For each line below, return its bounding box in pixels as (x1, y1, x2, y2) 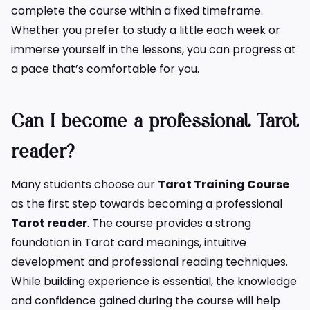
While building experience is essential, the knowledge (11, 273, 297, 290)
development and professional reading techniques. (11, 254, 288, 271)
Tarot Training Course (158, 176, 289, 193)
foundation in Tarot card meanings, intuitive (11, 235, 246, 251)
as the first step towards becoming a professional (11, 196, 282, 212)
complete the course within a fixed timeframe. (11, 3, 263, 19)
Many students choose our (11, 176, 158, 193)
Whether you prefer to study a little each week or (11, 22, 280, 39)
